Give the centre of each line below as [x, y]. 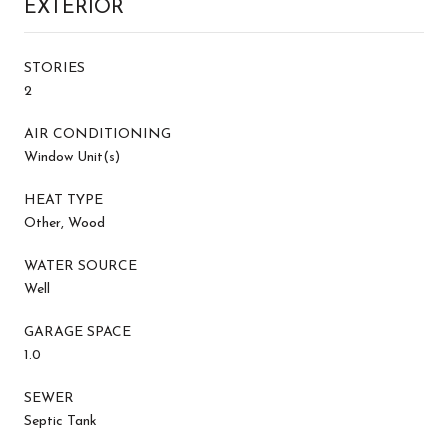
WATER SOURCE [80, 266]
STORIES [54, 68]
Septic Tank [60, 421]
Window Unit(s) [72, 157]
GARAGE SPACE [77, 332]
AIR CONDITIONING [97, 134]
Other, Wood [64, 223]
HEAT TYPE [63, 200]
